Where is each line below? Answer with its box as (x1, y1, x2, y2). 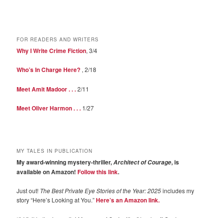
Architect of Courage (112, 158, 172, 166)
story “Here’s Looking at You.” (17, 196, 96, 204)
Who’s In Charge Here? (17, 65, 81, 74)
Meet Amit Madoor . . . (17, 84, 76, 93)
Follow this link (77, 167, 118, 176)
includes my (161, 186, 195, 195)
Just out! (17, 186, 40, 195)
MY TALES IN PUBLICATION (17, 147, 93, 154)
